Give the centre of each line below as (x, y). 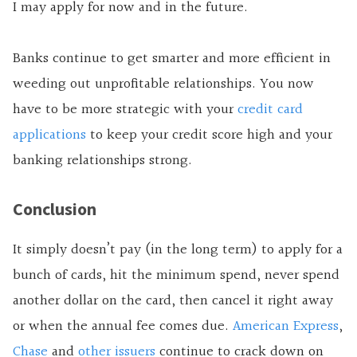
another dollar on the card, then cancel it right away (173, 301)
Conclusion (55, 209)
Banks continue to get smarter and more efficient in (172, 59)
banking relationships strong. (102, 161)
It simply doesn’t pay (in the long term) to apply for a (178, 250)
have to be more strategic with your (125, 110)
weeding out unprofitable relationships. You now (163, 84)
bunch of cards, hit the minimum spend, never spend (176, 276)
